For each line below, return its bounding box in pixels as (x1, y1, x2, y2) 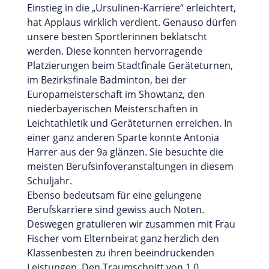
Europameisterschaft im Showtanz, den (26, 87, 205, 101)
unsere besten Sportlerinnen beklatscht (26, 29, 207, 43)
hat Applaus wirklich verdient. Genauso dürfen (26, 15, 237, 29)
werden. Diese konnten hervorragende (26, 44, 202, 58)
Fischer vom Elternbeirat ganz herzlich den (26, 231, 219, 245)
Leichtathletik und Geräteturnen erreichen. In (26, 116, 232, 130)
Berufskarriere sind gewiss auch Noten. (26, 202, 204, 216)
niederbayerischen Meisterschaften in (26, 101, 198, 115)
